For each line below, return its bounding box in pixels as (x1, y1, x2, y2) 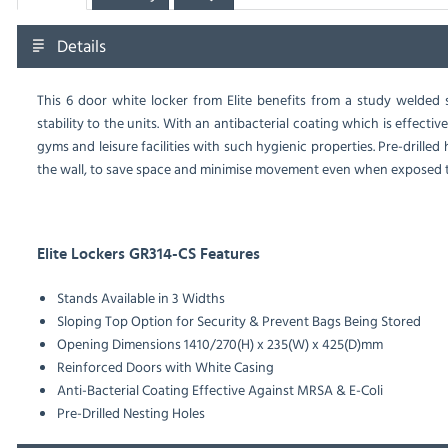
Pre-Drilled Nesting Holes (56, 402, 205, 424)
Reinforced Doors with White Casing (56, 356, 274, 378)
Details (56, 33, 106, 59)
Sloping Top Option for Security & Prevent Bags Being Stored (56, 310, 421, 332)
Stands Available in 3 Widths (56, 287, 225, 309)
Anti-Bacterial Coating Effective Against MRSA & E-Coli (56, 379, 383, 401)
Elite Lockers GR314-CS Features (36, 246, 260, 263)
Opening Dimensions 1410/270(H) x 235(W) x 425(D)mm (56, 333, 383, 355)
